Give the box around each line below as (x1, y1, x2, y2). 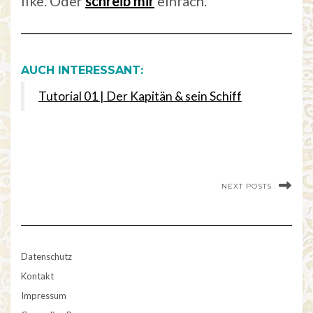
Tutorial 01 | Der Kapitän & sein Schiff (38, 89, 242, 104)
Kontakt (21, 270, 54, 282)
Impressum (21, 290, 66, 302)
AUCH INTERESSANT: (21, 64, 143, 78)
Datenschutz (21, 251, 72, 263)
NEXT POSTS (221, 182, 272, 191)
